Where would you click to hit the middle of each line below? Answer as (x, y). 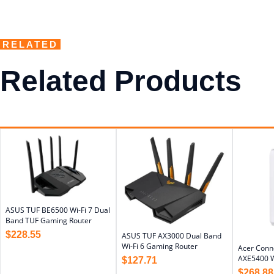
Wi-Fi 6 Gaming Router (160, 246)
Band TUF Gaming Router (49, 220)
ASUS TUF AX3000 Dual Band (172, 235)
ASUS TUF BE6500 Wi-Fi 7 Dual (58, 210)
